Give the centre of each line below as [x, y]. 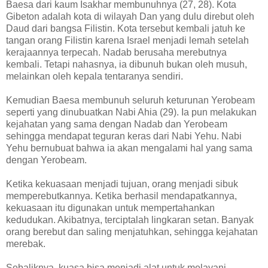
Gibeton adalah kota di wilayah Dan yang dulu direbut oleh [130, 16]
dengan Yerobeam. [46, 160]
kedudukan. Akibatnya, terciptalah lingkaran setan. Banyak [130, 220]
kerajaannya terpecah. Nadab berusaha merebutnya [116, 52]
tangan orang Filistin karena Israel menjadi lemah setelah [127, 40]
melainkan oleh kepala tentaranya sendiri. [95, 76]
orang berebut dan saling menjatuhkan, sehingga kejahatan [132, 232]
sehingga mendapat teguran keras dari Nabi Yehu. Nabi [124, 136]
